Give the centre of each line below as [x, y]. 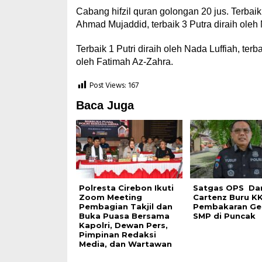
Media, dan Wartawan [125, 244]
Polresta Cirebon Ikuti [126, 188]
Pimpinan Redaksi [117, 235]
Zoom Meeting [110, 197]
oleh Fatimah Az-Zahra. [124, 62]
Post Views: [108, 86]
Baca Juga [105, 105]
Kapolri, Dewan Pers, [123, 225]
